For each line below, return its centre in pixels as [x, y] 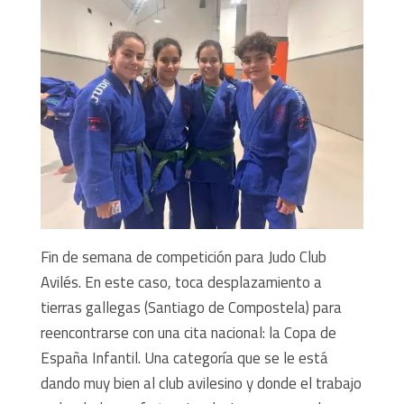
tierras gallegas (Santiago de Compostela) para [191, 307]
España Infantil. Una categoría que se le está [184, 358]
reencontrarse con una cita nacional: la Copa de [188, 332]
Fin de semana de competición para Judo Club [183, 257]
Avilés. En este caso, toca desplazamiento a [181, 282]
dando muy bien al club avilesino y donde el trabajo [201, 383]
